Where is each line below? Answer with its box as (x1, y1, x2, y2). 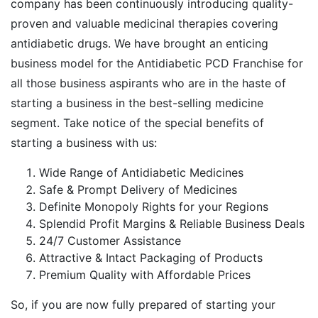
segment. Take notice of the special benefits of (11, 115, 264, 130)
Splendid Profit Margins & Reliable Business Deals (39, 216, 305, 231)
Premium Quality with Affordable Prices (39, 267, 251, 282)
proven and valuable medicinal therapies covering (11, 16, 278, 31)
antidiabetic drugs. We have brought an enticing (11, 35, 268, 50)
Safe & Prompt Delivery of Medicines (39, 182, 237, 197)
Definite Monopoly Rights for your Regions (39, 199, 268, 214)
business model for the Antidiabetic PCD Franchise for (11, 55, 303, 70)
